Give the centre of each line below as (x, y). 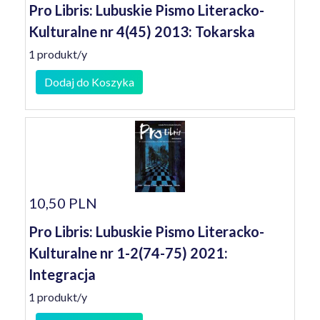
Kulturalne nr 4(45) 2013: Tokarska (142, 31)
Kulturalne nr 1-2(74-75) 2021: (128, 253)
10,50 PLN (63, 203)
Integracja (62, 274)
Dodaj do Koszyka (89, 82)
